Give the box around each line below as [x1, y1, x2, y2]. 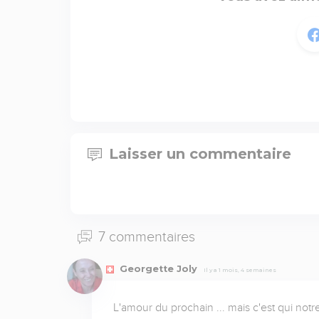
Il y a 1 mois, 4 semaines [203, 266, 276, 273]
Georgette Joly [116, 263, 200, 274]
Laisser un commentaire [108, 145, 291, 163]
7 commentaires [94, 228, 195, 244]
